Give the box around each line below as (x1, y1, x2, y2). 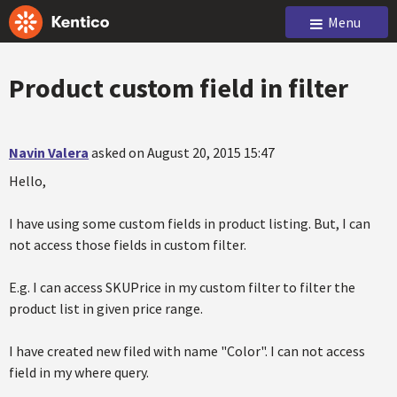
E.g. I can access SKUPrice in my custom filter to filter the (9, 278, 355, 296)
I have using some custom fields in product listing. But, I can (9, 214, 370, 232)
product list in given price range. (9, 300, 203, 317)
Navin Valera (9, 144, 89, 161)
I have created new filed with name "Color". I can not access (9, 342, 365, 360)
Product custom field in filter (9, 71, 348, 105)
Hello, (9, 172, 46, 190)
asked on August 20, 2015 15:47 (91, 144, 275, 161)
